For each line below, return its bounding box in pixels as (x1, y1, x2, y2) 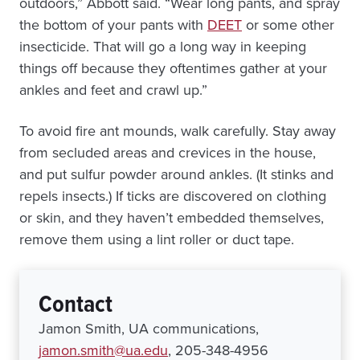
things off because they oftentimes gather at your (19, 58, 327, 79)
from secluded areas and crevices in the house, (19, 142, 316, 163)
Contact (39, 286, 112, 321)
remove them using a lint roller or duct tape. (19, 229, 294, 250)
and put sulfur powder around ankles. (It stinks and (19, 164, 333, 185)
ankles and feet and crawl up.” (19, 80, 207, 100)
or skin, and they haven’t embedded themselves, (19, 207, 324, 228)
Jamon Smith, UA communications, (39, 318, 259, 339)
